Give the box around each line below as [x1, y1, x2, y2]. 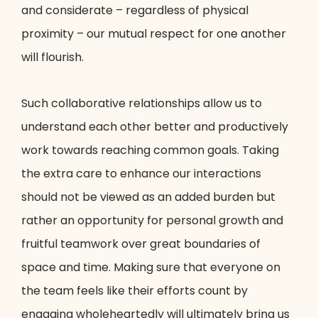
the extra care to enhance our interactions [21, 165, 261, 182]
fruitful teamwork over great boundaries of [21, 236, 261, 253]
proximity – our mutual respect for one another [21, 26, 286, 43]
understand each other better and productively [21, 119, 288, 136]
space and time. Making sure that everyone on [21, 259, 280, 276]
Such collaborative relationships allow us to [21, 95, 262, 112]
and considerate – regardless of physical [21, 2, 248, 19]
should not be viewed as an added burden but [21, 189, 275, 206]
